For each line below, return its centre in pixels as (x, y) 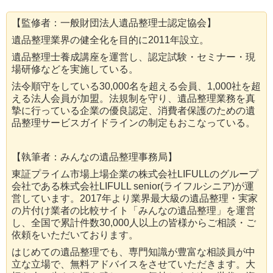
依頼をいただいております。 (75, 235)
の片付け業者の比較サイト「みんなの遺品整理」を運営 (133, 210)
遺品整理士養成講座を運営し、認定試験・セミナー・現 (133, 57)
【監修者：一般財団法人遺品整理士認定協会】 (114, 23)
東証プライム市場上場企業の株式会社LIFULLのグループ (135, 174)
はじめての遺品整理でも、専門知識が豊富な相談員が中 (133, 252)
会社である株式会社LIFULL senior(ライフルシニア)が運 (133, 186)
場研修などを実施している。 (75, 69)
